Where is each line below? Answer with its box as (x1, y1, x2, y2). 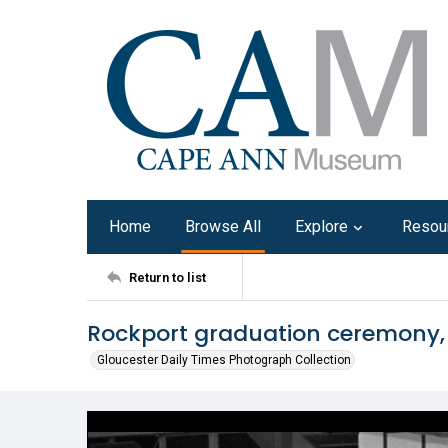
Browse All (185, 217, 261, 236)
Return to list (129, 269, 206, 285)
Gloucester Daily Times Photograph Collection (97, 353, 351, 367)
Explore (295, 217, 348, 236)
